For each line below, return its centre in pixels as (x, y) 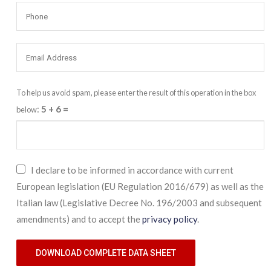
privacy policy (170, 219)
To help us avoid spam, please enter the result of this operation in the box (136, 93)
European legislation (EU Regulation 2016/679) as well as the (140, 186)
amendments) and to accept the (79, 219)
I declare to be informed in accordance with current (131, 170)
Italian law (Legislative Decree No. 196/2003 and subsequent (139, 202)
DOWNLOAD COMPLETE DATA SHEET (106, 253)
